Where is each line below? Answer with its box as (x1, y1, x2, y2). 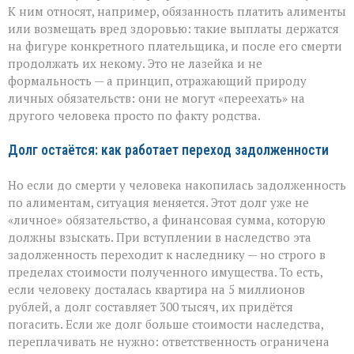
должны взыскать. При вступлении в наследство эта (8, 229, 311, 246)
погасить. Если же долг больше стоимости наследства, (8, 316, 323, 333)
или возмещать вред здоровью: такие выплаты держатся (8, 21, 339, 37)
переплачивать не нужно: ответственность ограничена (8, 333, 330, 350)
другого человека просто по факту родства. (8, 107, 261, 124)
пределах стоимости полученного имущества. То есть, (8, 264, 322, 281)
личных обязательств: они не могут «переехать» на (8, 90, 305, 107)
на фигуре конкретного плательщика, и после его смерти (8, 38, 342, 55)
